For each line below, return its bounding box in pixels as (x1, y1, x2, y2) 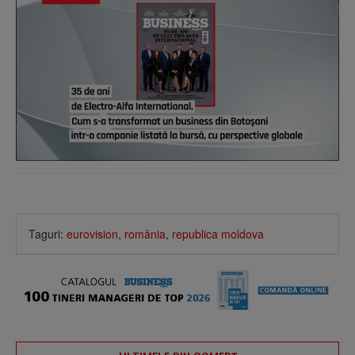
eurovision (67, 225, 118, 242)
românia (124, 225, 166, 242)
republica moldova (172, 225, 264, 242)
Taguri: (29, 225, 67, 242)
